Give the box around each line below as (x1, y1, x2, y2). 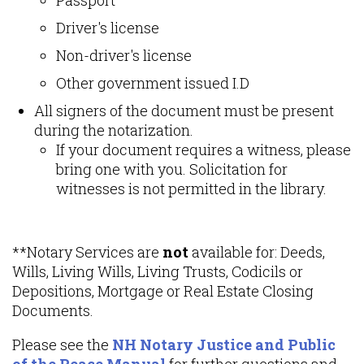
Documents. (12, 300, 93, 320)
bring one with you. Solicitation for (56, 158, 288, 179)
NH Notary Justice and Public (112, 334, 336, 354)
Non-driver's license (56, 45, 192, 65)
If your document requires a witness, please (56, 139, 351, 159)
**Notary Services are (12, 241, 162, 262)
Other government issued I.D (56, 72, 249, 93)
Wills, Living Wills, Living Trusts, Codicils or (12, 261, 303, 281)
